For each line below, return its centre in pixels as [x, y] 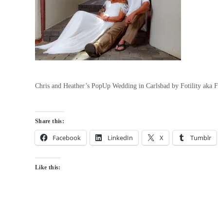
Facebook [67, 138]
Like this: [48, 168]
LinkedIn [120, 138]
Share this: [50, 121]
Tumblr [201, 138]
